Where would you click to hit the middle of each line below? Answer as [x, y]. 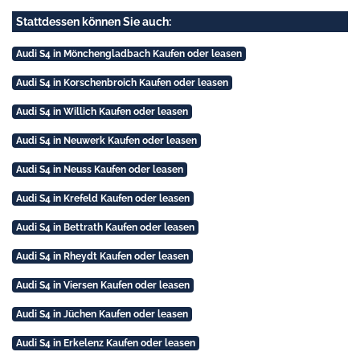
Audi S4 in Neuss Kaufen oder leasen [99, 169]
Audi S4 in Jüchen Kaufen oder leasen [102, 314]
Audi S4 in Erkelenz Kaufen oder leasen [105, 343]
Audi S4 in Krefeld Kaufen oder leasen [102, 198]
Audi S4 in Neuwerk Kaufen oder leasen [106, 140]
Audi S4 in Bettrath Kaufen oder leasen [105, 227]
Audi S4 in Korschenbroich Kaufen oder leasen [122, 82]
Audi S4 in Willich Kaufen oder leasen [102, 111]
